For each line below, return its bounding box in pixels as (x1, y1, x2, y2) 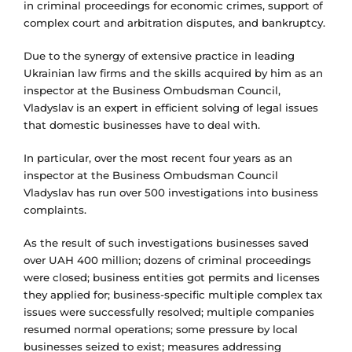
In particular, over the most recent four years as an (24, 152, 292, 165)
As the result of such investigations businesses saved (24, 236, 309, 250)
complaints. (24, 203, 86, 217)
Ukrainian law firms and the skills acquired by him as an (24, 67, 323, 80)
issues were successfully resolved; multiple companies (24, 306, 314, 319)
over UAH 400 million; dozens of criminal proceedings (24, 254, 311, 267)
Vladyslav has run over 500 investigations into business (24, 186, 318, 200)
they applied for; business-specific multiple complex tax (24, 288, 322, 302)
